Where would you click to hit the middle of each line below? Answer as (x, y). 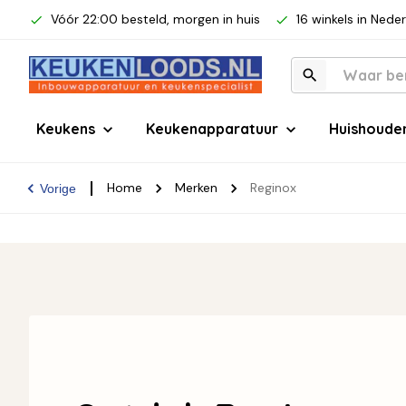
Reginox (273, 188)
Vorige (58, 188)
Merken (196, 188)
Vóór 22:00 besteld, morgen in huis (155, 19)
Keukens (66, 129)
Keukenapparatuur (212, 129)
